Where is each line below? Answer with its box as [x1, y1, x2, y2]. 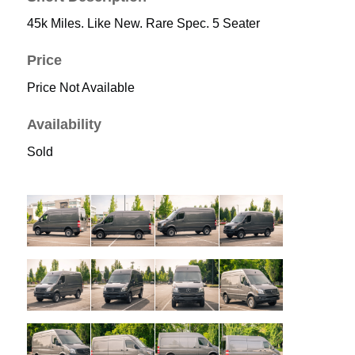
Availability [26, 116, 101, 133]
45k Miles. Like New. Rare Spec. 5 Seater [26, 17, 260, 31]
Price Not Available [26, 81, 135, 95]
